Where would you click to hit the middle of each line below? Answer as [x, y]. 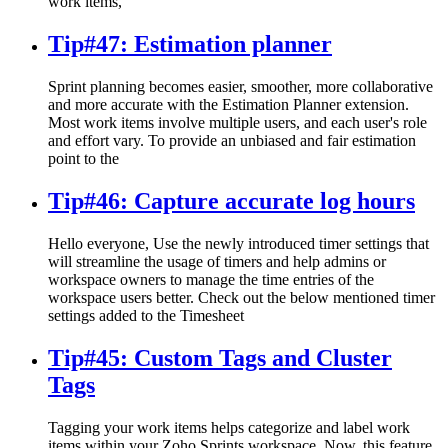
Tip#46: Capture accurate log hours [231, 200]
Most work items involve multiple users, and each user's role [237, 122]
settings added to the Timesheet [146, 315]
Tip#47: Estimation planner [190, 44]
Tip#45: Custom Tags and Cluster [220, 357]
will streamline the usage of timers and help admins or [217, 261]
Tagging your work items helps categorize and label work [229, 427]
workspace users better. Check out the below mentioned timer [241, 297]
